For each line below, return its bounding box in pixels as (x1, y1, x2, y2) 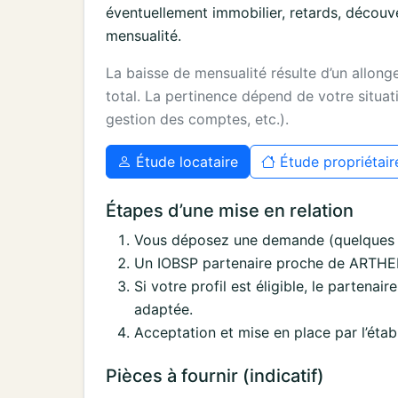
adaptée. (134, 299, 193, 318)
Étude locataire (131, 152, 238, 171)
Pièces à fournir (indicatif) (106, 364, 324, 386)
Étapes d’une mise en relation (106, 199, 354, 221)
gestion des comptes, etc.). (106, 109, 289, 128)
